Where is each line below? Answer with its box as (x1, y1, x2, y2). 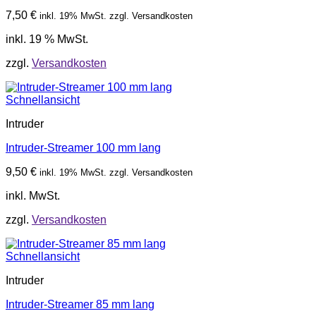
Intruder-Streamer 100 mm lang (6, 142, 161, 154)
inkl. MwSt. (6, 190, 60, 202)
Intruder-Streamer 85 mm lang (6, 298, 154, 311)
